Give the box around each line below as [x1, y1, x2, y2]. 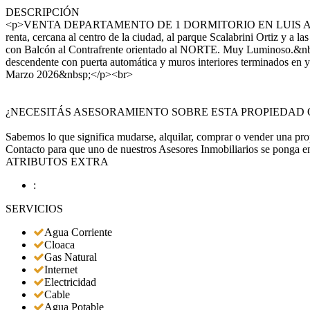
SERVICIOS [6, 203, 63, 215]
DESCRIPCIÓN [6, 6, 80, 18]
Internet [44, 264, 77, 275]
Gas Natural [44, 251, 97, 263]
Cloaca [44, 239, 75, 250]
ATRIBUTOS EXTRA [6, 156, 109, 167]
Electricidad [44, 276, 96, 288]
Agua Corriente [44, 226, 112, 238]
